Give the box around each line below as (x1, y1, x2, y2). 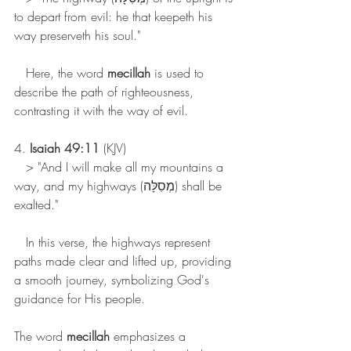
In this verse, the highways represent (14, 233, 214, 251)
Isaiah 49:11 (30, 139, 100, 157)
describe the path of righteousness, (14, 83, 197, 101)
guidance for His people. (14, 290, 145, 308)
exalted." (14, 196, 58, 214)
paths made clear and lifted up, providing (14, 252, 235, 270)
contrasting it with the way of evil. (14, 102, 188, 120)
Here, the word (14, 64, 107, 82)
